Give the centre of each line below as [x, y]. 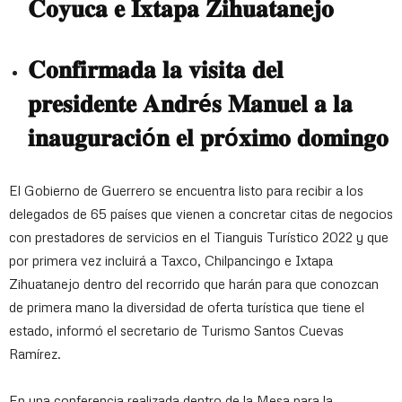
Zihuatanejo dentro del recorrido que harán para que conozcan [194, 284]
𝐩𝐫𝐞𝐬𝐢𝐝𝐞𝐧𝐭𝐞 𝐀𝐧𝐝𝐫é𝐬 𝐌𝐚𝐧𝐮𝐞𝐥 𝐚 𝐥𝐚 [190, 104]
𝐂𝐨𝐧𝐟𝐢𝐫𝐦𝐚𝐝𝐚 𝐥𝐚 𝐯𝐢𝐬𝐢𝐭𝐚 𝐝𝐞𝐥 [156, 70]
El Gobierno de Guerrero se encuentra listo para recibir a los [186, 190]
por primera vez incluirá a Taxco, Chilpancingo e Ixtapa [171, 260]
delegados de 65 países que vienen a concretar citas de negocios [201, 214]
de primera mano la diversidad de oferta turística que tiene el [187, 307]
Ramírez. [35, 354]
